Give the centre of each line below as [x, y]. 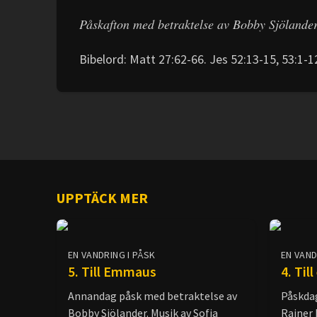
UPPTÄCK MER [102, 198]
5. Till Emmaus [112, 271]
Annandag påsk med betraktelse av [152, 296]
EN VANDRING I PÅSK [112, 255]
